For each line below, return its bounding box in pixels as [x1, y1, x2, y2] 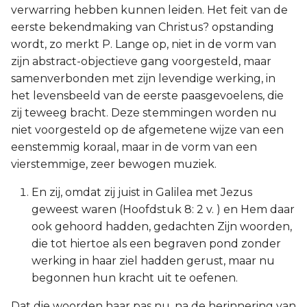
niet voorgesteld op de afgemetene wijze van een [11, 123, 284, 136]
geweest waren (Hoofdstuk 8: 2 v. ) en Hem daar [32, 203, 295, 216]
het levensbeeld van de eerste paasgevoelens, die [11, 89, 284, 102]
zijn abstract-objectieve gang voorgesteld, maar [11, 55, 271, 68]
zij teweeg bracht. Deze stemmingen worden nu [11, 106, 277, 119]
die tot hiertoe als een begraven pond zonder [32, 237, 281, 250]
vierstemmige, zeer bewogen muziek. [11, 158, 217, 171]
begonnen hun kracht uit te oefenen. [32, 271, 238, 284]
